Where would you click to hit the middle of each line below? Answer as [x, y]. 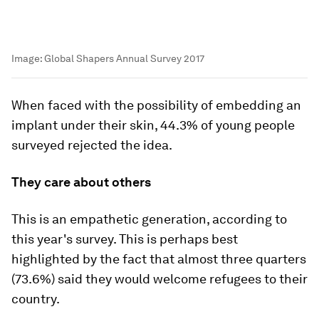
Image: [28, 58]
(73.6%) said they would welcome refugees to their [159, 278]
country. [36, 298]
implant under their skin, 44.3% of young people [153, 125]
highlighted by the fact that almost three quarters [159, 258]
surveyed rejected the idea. [92, 145]
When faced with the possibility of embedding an [156, 105]
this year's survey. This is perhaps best [125, 239]
